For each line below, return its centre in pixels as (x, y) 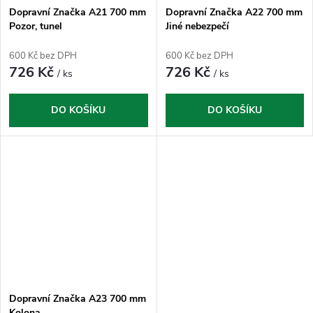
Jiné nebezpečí (197, 27)
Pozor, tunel (36, 27)
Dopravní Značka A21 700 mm (78, 13)
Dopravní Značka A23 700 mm (78, 298)
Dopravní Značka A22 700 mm (234, 13)
